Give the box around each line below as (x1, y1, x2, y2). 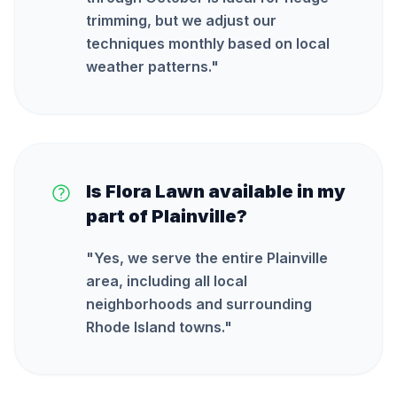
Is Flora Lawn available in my (86, 181, 346, 202)
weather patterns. (86, 58, 211, 75)
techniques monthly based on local (86, 35, 330, 52)
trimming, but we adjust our (86, 12, 276, 29)
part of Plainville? (86, 206, 247, 227)
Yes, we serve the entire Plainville (94, 249, 328, 267)
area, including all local (86, 272, 247, 290)
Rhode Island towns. (86, 318, 224, 336)
